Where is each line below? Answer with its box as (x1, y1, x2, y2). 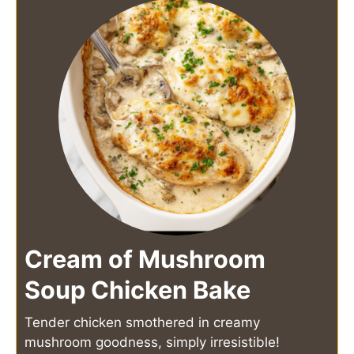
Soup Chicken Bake (24, 274, 250, 304)
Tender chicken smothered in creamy (24, 314, 260, 330)
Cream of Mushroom (24, 243, 265, 273)
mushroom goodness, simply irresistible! (24, 333, 280, 350)
